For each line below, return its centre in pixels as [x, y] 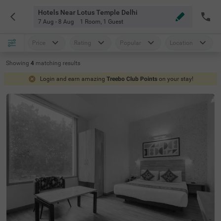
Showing [18, 63]
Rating [83, 43]
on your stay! [176, 79]
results [72, 63]
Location [181, 43]
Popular [130, 43]
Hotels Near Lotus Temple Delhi [88, 12]
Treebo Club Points [132, 79]
